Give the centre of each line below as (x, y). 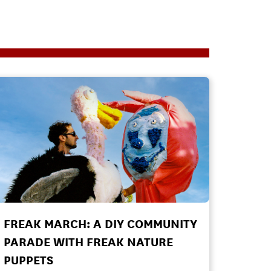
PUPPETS (28, 260)
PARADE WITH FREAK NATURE (88, 242)
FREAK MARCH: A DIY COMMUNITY (100, 224)
